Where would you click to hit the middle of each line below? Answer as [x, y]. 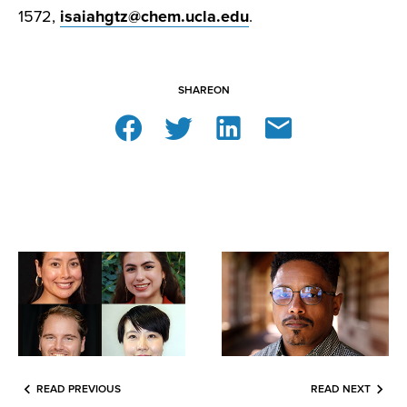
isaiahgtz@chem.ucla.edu [154, 16]
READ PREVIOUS [79, 390]
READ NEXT [341, 390]
